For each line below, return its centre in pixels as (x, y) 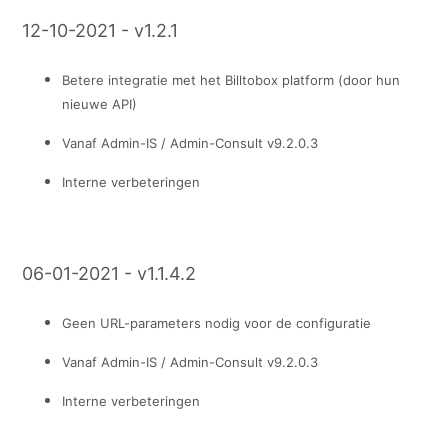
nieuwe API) (100, 104)
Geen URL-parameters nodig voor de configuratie (217, 323)
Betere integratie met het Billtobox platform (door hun (231, 80)
